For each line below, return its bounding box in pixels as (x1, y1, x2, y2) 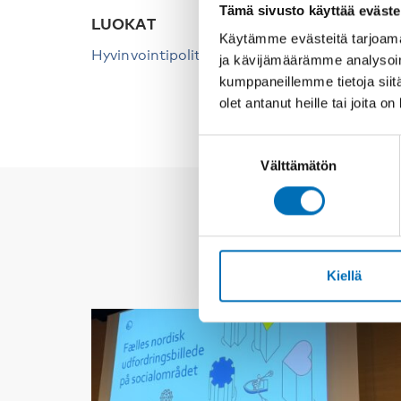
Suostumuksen (198, 136, 288, 152)
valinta (198, 158, 236, 174)
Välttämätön (260, 158, 337, 174)
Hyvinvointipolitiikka (91, 47, 233, 64)
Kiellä (327, 268, 362, 284)
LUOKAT (91, 15, 156, 34)
